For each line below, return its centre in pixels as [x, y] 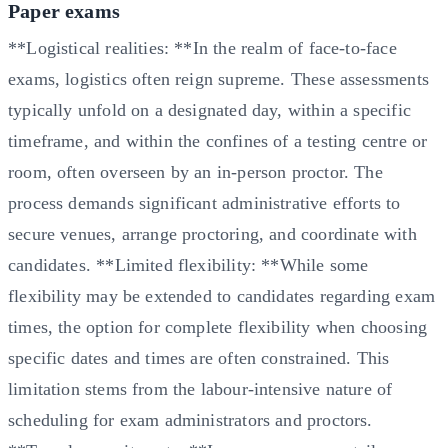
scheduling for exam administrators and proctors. [190, 419]
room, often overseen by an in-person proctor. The [195, 171]
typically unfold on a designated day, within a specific [209, 109]
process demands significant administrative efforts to [204, 202]
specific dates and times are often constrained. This [199, 357]
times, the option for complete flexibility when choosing [218, 326]
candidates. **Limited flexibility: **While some [188, 264]
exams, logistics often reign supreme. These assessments [218, 78]
